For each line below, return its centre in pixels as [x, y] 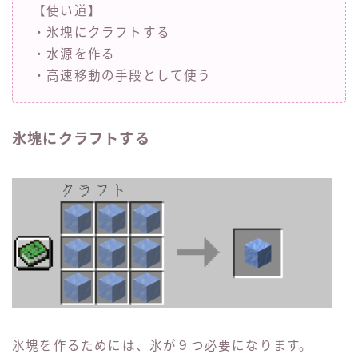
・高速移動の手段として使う [122, 76]
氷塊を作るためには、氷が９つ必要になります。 [163, 346]
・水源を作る [74, 54]
